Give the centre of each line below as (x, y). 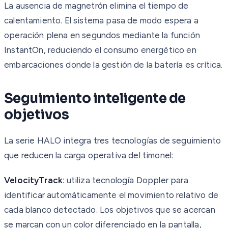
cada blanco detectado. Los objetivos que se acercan (110, 209)
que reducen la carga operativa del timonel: (89, 155)
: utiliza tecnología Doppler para (125, 180)
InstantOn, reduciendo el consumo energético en (100, 50)
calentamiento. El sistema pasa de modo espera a (101, 20)
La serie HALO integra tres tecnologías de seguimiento (113, 140)
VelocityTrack (34, 180)
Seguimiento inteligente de (95, 98)
